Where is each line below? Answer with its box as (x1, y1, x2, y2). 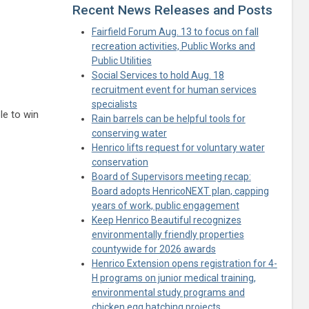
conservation (91, 156, 148, 168)
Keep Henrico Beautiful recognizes (91, 214, 241, 226)
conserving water (91, 127, 167, 139)
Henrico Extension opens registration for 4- (91, 257, 277, 269)
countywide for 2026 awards (91, 243, 216, 255)
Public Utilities (91, 54, 152, 66)
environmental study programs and (91, 286, 245, 298)
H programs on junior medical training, (91, 272, 256, 283)
